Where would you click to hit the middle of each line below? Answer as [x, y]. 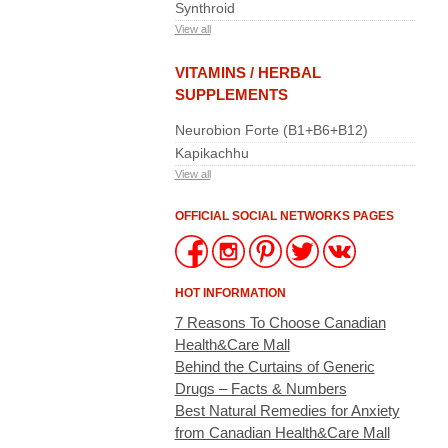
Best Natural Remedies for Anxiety [287, 410]
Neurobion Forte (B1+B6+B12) [271, 130]
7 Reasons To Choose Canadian [280, 322]
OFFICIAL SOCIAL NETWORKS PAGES [284, 216]
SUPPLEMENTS [231, 94]
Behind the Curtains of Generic [274, 366]
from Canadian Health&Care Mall [282, 432]
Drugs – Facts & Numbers [260, 388]
